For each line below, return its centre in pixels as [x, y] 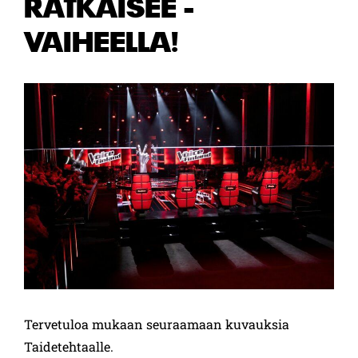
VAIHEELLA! [101, 41]
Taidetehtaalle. [69, 346]
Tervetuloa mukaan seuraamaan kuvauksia [157, 324]
